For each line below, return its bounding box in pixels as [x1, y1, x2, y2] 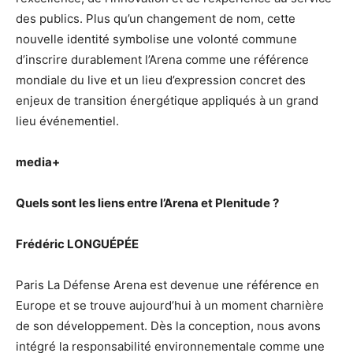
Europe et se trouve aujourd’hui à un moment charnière [16, 298, 324, 313]
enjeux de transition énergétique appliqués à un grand [16, 93, 318, 108]
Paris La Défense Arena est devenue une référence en [16, 277, 319, 292]
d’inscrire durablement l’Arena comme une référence [16, 52, 309, 67]
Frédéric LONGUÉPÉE [16, 236, 139, 251]
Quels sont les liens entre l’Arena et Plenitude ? [16, 195, 279, 210]
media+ [16, 154, 60, 169]
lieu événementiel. [16, 113, 119, 128]
